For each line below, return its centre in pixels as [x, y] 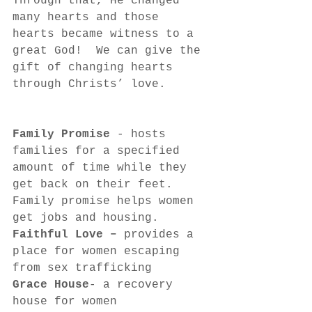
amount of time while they [103, 167]
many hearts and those [89, 17]
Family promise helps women [107, 201]
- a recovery [134, 284]
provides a [162, 234]
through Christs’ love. [89, 84]
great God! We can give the [110, 50]
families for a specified [100, 151]
